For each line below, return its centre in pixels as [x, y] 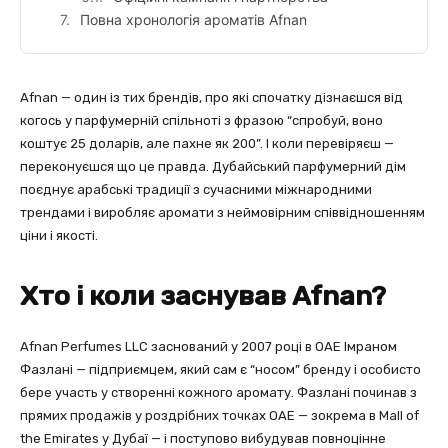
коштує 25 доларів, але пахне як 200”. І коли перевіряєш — [207, 144]
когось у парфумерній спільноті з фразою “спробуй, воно [201, 121]
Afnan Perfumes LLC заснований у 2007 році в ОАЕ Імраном [208, 347]
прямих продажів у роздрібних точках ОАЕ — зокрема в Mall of [219, 416]
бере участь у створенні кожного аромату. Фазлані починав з [218, 393]
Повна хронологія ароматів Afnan [193, 20]
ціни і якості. [59, 236]
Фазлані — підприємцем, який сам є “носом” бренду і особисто [220, 370]
